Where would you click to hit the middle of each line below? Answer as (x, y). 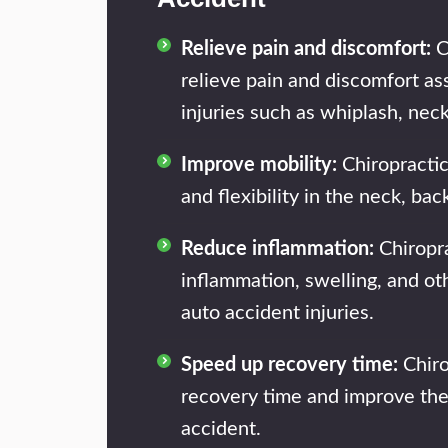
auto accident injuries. (277, 313)
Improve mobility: (259, 165)
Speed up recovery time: (289, 365)
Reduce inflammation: (277, 249)
